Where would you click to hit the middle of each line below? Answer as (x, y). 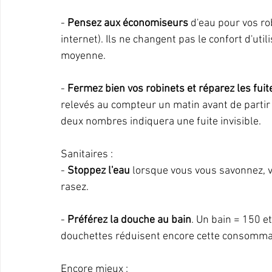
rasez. (75, 187)
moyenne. (83, 56)
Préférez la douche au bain (129, 220)
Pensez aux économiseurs (128, 23)
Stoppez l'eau (99, 171)
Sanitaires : (87, 155)
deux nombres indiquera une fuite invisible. (161, 122)
